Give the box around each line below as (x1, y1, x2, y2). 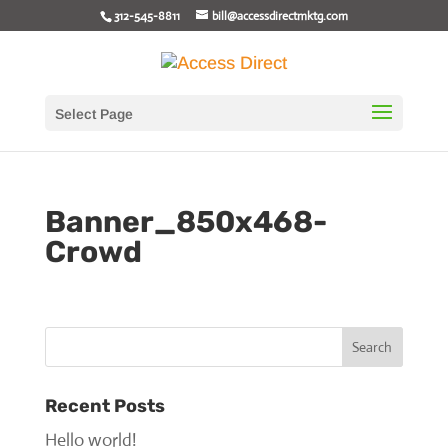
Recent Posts (44, 395, 165, 417)
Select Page (54, 105, 133, 122)
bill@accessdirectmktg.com (211, 8, 348, 24)
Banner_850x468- (44, 204, 327, 240)
